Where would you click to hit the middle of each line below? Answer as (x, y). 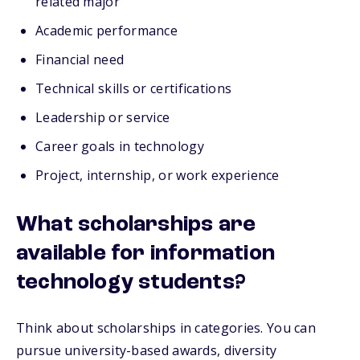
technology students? (131, 283)
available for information (146, 254)
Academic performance (106, 31)
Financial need (80, 59)
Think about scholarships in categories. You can (166, 328)
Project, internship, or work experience (157, 175)
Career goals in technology (120, 146)
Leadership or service (103, 117)
